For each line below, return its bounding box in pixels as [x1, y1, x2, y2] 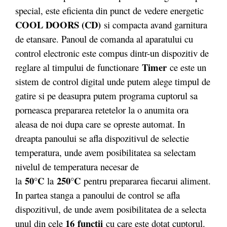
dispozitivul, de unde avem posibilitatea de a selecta [15, 202, 206, 215]
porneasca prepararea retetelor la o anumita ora [15, 103, 188, 116]
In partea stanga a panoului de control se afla [15, 188, 180, 201]
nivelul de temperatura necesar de [15, 160, 139, 173]
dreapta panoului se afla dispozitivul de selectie [15, 131, 189, 144]
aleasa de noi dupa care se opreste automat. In [15, 117, 185, 130]
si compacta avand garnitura [101, 18, 207, 31]
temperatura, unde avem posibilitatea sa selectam [15, 145, 196, 159]
